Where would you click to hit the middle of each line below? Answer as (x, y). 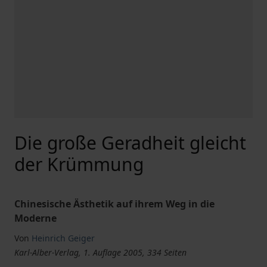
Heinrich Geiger (63, 238)
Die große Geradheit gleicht (130, 143)
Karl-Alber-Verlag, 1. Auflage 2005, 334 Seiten (100, 252)
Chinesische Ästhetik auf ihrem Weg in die (114, 204)
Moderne (35, 218)
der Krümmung (79, 164)
